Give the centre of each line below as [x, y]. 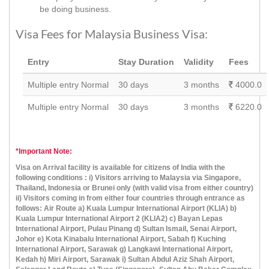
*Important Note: [44, 151]
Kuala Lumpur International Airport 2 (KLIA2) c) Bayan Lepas [119, 218]
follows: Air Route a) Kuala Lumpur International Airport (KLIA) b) [126, 208]
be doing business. [75, 9]
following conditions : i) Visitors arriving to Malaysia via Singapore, [128, 177]
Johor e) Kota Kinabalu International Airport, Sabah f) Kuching [121, 239]
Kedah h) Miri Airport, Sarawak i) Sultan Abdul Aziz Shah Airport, [125, 259]
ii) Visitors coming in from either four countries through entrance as [130, 198]
